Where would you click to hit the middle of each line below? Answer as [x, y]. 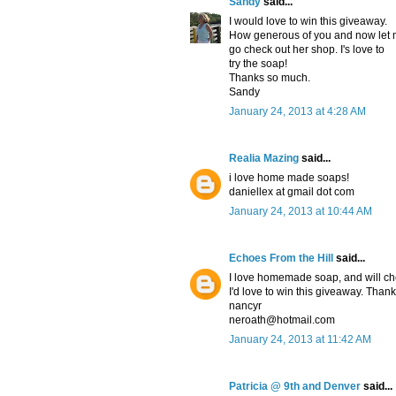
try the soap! [258, 64]
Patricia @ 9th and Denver [295, 387]
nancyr [245, 306]
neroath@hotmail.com [282, 320]
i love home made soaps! [289, 178]
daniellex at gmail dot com [292, 192]
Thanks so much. [270, 78]
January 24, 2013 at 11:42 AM [300, 340]
